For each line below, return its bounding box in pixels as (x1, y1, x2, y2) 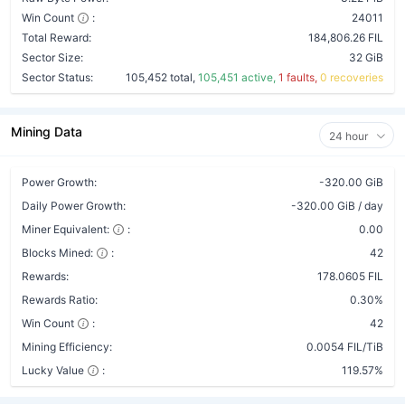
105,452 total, (126, 71, 198, 84)
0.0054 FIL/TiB (306, 340, 383, 353)
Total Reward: (22, 31, 91, 44)
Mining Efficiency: (22, 340, 112, 353)
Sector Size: (22, 51, 83, 64)
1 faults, (278, 71, 320, 84)
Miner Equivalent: (22, 222, 109, 236)
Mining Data (11, 124, 82, 139)
